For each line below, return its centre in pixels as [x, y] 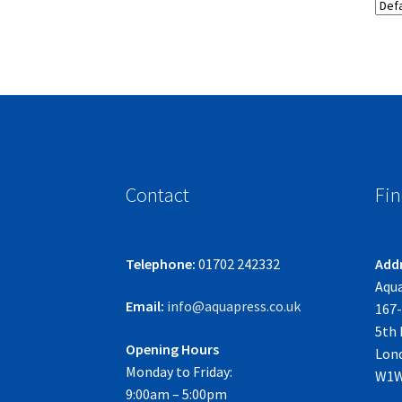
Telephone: [161, 263]
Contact [158, 195]
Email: [147, 306]
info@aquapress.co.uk [234, 306]
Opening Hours [173, 349]
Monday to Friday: [179, 371]
